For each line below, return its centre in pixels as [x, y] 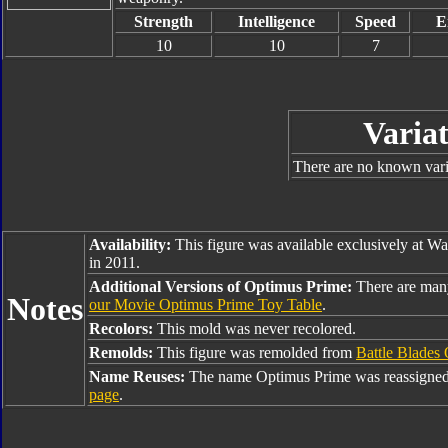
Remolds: [123, 352]
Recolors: [123, 328]
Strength [163, 21]
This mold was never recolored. [256, 328]
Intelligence [276, 21]
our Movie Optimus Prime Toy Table [205, 304]
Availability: [130, 244]
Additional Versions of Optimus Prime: [222, 286]
